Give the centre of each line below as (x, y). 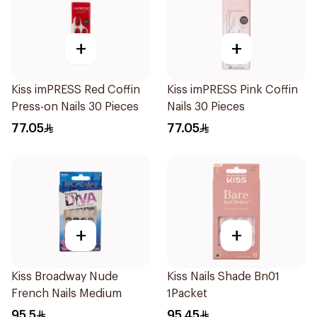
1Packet (187, 294)
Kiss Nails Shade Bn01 (223, 277)
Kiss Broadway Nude (65, 277)
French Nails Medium (67, 294)
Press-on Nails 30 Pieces (75, 107)
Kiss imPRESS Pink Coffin (232, 90)
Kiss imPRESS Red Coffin (76, 90)
